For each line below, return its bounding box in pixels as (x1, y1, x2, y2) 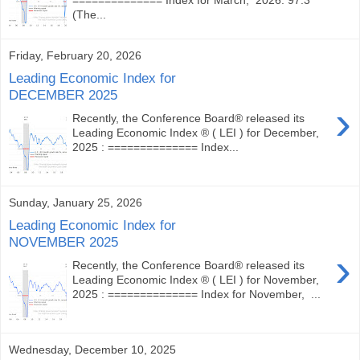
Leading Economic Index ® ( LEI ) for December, (72, 125, 320, 139)
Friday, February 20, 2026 (9, 48, 141, 62)
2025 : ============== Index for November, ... (72, 287, 321, 301)
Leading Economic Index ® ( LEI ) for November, (72, 272, 320, 286)
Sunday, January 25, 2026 (9, 195, 142, 209)
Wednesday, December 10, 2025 (9, 342, 176, 356)
